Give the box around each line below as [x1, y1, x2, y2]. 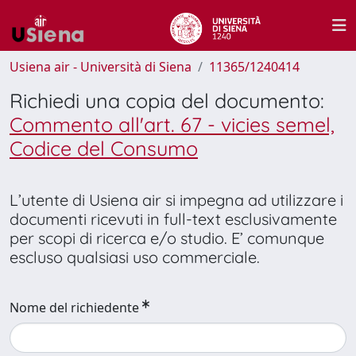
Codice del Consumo [10, 136, 198, 161]
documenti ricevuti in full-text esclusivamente [10, 209, 337, 229]
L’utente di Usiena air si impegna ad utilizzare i [10, 190, 343, 210]
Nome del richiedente [10, 299, 139, 316]
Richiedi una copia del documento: [10, 88, 324, 113]
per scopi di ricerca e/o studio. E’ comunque [10, 228, 324, 248]
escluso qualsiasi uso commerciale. [10, 247, 260, 267]
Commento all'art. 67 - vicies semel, [10, 112, 335, 137]
